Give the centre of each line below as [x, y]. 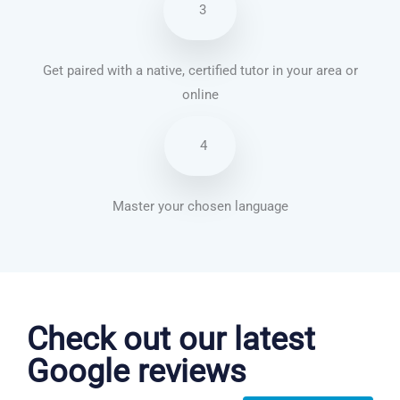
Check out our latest [171, 340]
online [200, 95]
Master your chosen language [200, 207]
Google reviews [137, 372]
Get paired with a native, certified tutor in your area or [200, 71]
